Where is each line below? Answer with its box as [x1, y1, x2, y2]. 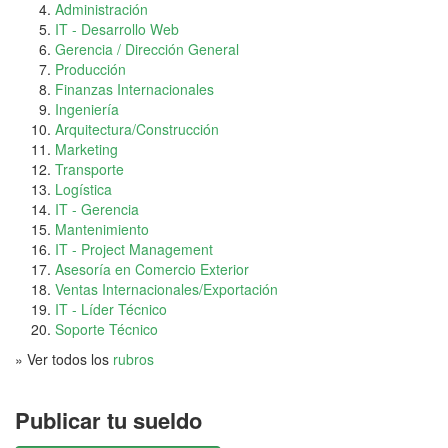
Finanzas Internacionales [55, 79, 214, 100]
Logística [55, 179, 112, 200]
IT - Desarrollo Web [55, 19, 179, 40]
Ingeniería [55, 99, 119, 120]
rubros [113, 349, 154, 370]
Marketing [55, 139, 118, 160]
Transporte [55, 159, 124, 180]
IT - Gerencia [55, 199, 139, 220]
